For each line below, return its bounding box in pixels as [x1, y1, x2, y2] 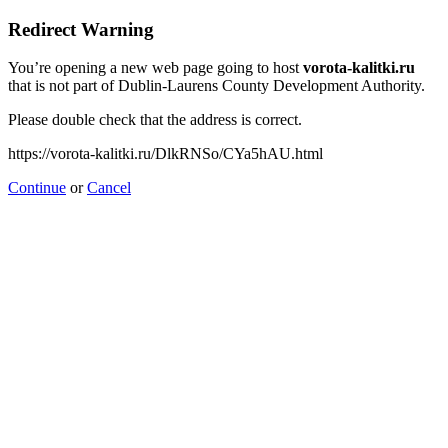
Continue [8, 179, 66, 197]
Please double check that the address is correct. [8, 111, 302, 129]
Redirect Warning [8, 18, 154, 40]
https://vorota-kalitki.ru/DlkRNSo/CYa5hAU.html [8, 145, 323, 163]
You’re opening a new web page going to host [8, 59, 303, 77]
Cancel [87, 179, 131, 197]
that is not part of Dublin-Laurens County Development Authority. [8, 77, 425, 95]
